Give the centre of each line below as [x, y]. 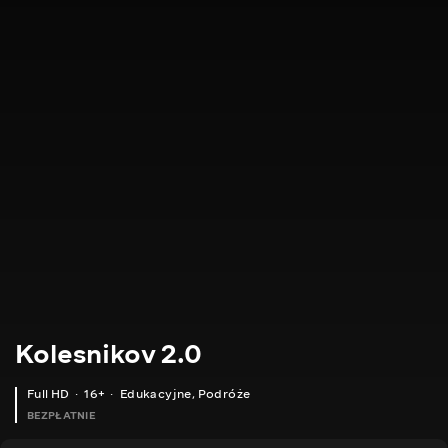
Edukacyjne [155, 394]
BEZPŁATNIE [61, 416]
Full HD [48, 394]
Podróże [224, 394]
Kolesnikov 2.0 [108, 354]
